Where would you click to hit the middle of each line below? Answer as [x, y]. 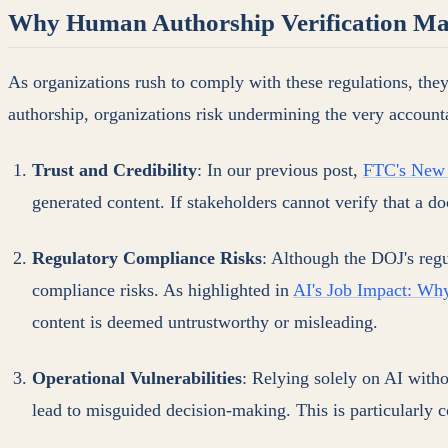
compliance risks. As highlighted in [162, 290]
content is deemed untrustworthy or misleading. [205, 322]
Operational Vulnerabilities [137, 378]
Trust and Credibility [114, 170]
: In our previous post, [280, 170]
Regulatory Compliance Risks [147, 258]
